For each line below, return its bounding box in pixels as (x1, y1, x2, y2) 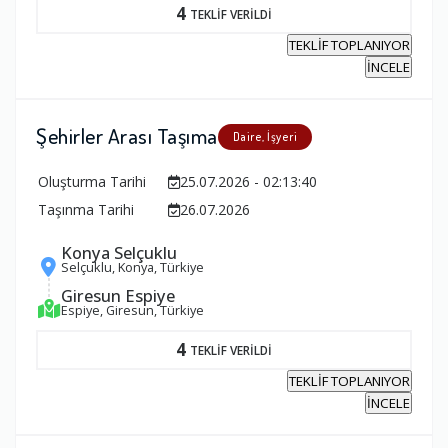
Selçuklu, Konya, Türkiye (61, 258, 204, 277)
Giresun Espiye (61, 283, 175, 307)
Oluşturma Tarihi (38, 172, 146, 192)
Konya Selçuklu (61, 241, 177, 265)
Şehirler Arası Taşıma (36, 122, 218, 150)
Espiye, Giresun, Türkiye (61, 300, 204, 319)
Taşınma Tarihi (38, 200, 134, 220)
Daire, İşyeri (232, 129, 297, 145)
